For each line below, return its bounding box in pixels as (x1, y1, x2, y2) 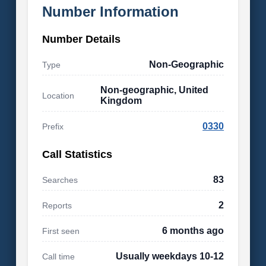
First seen (42, 226, 80, 236)
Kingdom (100, 96, 142, 106)
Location (42, 91, 74, 100)
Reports (42, 201, 72, 210)
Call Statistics (42, 148, 112, 160)
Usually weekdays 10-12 (116, 251, 224, 261)
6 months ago (162, 226, 224, 236)
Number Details (42, 33, 121, 45)
